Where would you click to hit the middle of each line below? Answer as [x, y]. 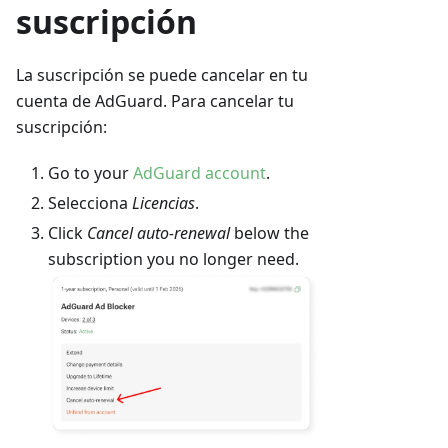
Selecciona [90, 203]
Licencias [163, 203]
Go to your [90, 173]
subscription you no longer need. [173, 259]
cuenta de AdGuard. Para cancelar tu [155, 101]
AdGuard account [199, 173]
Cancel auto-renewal [158, 233]
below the [269, 233]
